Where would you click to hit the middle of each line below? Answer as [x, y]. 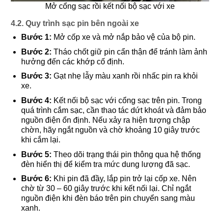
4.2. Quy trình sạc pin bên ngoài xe [75, 24]
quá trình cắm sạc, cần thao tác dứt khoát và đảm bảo [113, 110]
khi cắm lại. [41, 139]
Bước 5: [36, 154]
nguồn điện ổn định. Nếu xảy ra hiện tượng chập [105, 120]
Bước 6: [36, 179]
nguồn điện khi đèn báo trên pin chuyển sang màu [108, 198]
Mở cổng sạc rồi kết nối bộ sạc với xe [110, 6]
